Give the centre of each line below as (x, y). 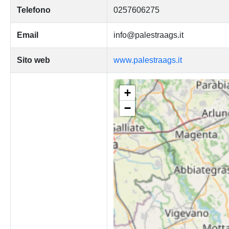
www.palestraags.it (147, 60)
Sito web (33, 60)
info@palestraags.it (148, 35)
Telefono (33, 10)
